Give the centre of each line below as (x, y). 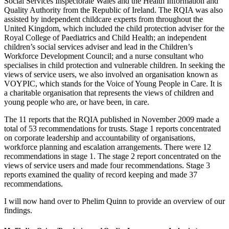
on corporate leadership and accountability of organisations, (100, 138)
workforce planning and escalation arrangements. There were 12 (108, 147)
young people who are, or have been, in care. (77, 102)
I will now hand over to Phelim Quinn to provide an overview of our (114, 201)
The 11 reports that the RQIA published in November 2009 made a (112, 119)
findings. (18, 210)
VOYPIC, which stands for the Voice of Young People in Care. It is (113, 83)
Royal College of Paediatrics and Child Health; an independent (105, 37)
